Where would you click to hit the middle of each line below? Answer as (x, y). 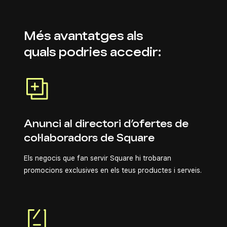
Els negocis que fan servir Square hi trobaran (98, 158)
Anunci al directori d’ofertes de (106, 124)
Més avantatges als (84, 36)
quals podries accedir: (92, 52)
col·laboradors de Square (89, 138)
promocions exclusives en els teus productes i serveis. (113, 170)
